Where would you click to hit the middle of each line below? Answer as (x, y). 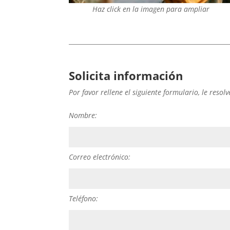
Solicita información (126, 75)
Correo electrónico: (100, 157)
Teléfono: (84, 198)
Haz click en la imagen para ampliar (151, 9)
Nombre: (83, 115)
